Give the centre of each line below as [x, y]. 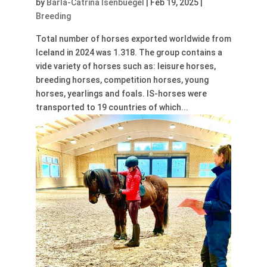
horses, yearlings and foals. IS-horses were [121, 94]
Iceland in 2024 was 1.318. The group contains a [129, 53]
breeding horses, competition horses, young [122, 80]
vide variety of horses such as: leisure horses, [125, 66]
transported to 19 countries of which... [112, 108]
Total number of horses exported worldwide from [133, 39]
